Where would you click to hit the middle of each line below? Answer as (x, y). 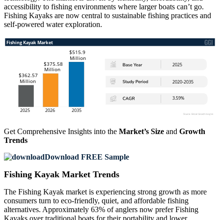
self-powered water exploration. (53, 25)
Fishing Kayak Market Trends (62, 175)
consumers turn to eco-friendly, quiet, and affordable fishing (96, 201)
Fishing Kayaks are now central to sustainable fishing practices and (108, 16)
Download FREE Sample (87, 157)
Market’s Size (141, 132)
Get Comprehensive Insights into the (61, 132)
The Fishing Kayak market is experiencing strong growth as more (105, 192)
